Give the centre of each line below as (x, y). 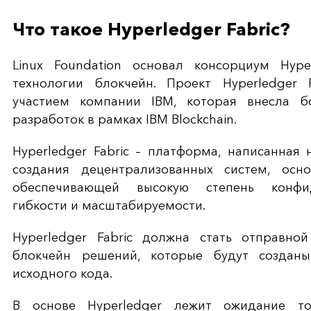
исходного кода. (62, 274)
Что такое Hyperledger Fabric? (151, 30)
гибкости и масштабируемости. (109, 206)
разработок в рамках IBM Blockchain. (125, 120)
